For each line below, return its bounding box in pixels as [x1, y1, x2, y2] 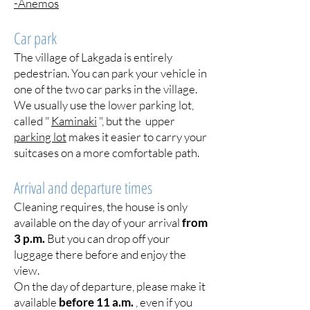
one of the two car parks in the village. [14, 82, 197, 96]
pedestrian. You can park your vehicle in [14, 66, 207, 80]
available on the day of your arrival [14, 215, 182, 230]
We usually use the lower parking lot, [14, 98, 194, 112]
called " [14, 113, 51, 128]
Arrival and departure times [14, 176, 152, 199]
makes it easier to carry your [66, 129, 207, 144]
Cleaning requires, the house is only [14, 199, 188, 214]
